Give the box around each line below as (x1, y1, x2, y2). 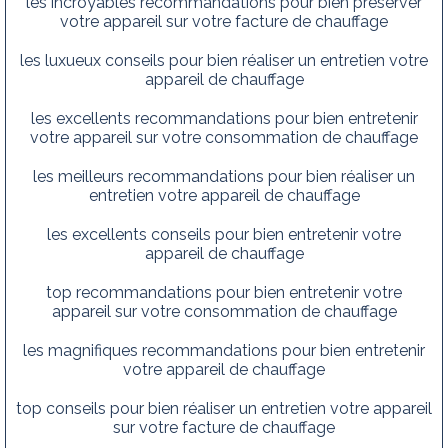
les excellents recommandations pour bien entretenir (30, 108, 418, 128)
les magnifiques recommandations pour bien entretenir (23, 340, 425, 360)
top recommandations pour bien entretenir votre (46, 282, 402, 302)
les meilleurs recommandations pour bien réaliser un (33, 166, 415, 186)
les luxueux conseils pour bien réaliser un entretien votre (20, 50, 428, 70)
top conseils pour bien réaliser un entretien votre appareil (16, 398, 432, 418)
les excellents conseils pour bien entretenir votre (47, 224, 401, 244)
